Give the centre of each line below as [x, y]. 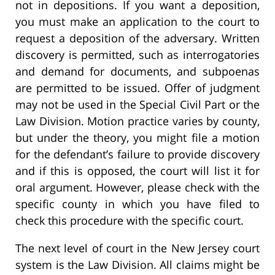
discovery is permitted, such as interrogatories [137, 55]
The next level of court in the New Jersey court [137, 248]
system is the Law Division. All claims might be [137, 265]
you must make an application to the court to [137, 22]
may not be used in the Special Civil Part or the [137, 105]
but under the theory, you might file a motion [137, 138]
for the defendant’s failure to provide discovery [137, 154]
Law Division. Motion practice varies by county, [137, 121]
